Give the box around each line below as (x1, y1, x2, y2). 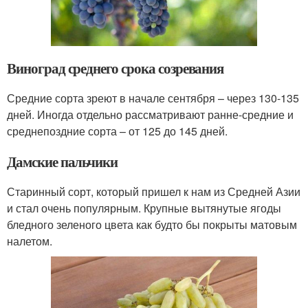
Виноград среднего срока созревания (7, 58, 224, 79)
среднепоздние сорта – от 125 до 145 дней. (7, 123, 228, 140)
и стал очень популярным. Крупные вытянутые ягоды (7, 200, 281, 217)
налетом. (7, 233, 52, 250)
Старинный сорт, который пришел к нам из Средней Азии (7, 184, 300, 200)
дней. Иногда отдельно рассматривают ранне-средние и (7, 107, 294, 123)
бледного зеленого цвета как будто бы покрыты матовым (7, 217, 297, 233)
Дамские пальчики (7, 151, 118, 173)
